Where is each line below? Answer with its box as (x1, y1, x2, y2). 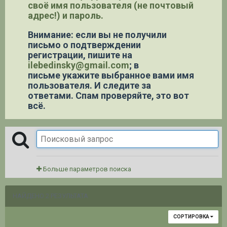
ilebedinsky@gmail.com (28, 59, 129, 70)
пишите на (88, 49, 132, 60)
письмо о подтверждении (28, 39, 141, 50)
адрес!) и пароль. (28, 10, 103, 21)
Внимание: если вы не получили (28, 29, 167, 40)
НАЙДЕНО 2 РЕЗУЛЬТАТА (13, 192, 88, 200)
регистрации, (28, 49, 88, 60)
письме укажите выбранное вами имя (28, 69, 194, 81)
